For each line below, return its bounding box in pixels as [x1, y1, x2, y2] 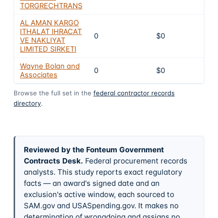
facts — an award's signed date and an [23, 178, 160, 188]
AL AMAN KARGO [20, 18, 79, 27]
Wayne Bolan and [20, 61, 80, 71]
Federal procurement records [85, 156, 187, 165]
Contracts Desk [23, 156, 81, 165]
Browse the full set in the [14, 89, 91, 97]
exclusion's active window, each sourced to [23, 189, 174, 199]
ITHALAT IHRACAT [20, 27, 82, 36]
